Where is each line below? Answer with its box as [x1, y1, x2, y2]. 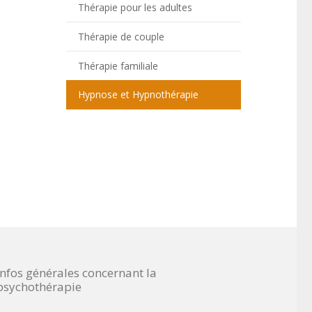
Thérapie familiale [77, 58, 158, 72]
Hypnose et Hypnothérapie [77, 88, 198, 102]
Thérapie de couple [77, 29, 164, 43]
